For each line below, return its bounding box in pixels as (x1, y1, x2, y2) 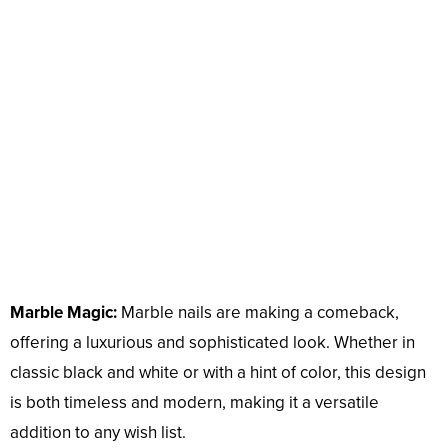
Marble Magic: (10, 302, 117, 324)
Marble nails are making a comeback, (117, 302, 399, 324)
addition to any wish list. (10, 422, 186, 444)
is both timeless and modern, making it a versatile (10, 392, 379, 414)
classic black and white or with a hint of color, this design (10, 362, 426, 384)
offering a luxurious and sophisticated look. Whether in (10, 332, 415, 354)
